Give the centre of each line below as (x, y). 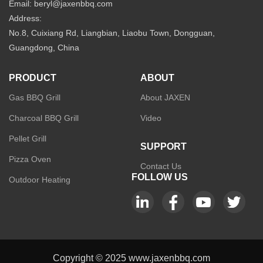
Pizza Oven (30, 159)
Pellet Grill (28, 138)
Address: (25, 18)
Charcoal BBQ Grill (44, 118)
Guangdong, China (44, 47)
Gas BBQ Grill (35, 97)
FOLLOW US (160, 177)
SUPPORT (163, 146)
